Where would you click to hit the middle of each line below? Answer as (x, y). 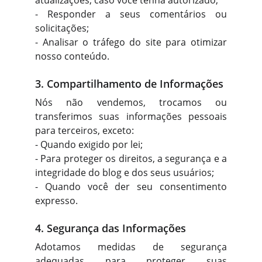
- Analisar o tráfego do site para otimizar (131, 42)
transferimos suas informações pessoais (131, 116)
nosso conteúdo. (72, 56)
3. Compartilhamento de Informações (129, 84)
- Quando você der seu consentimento (131, 187)
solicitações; (62, 28)
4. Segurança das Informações (111, 228)
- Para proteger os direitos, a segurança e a (131, 158)
